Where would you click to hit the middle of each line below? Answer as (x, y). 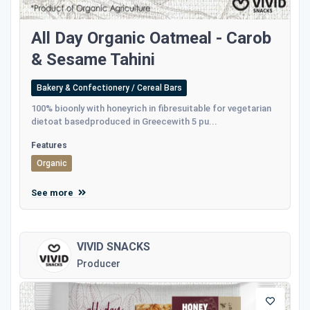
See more (53, 192)
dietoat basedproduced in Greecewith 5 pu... (124, 121)
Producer (99, 263)
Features (49, 145)
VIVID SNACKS (113, 246)
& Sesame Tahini (93, 59)
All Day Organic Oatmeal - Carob (151, 38)
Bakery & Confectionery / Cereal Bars (109, 88)
